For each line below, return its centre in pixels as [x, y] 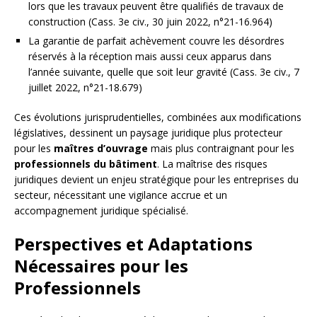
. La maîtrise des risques [212, 164]
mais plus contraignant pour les [221, 149]
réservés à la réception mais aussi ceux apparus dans [150, 57]
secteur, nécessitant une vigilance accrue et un [121, 195]
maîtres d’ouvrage [101, 149]
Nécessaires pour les [101, 266]
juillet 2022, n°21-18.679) [85, 88]
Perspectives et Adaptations [133, 244]
